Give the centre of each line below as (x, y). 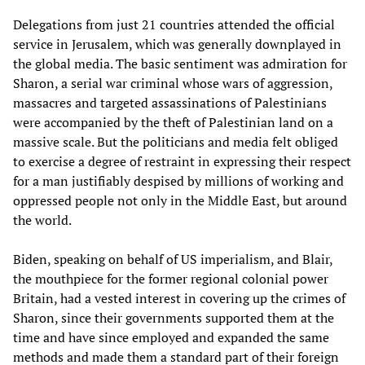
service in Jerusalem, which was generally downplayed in (177, 44)
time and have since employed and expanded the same (171, 337)
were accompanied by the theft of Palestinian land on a (173, 122)
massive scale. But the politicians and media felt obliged (176, 141)
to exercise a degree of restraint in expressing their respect (182, 161)
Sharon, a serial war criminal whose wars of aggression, (173, 83)
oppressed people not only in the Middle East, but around (180, 200)
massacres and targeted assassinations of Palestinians (170, 102)
